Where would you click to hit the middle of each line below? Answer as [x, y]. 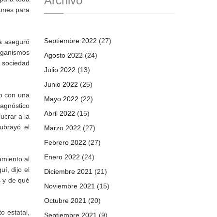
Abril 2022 [60, 113]
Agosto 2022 [63, 55]
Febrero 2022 [65, 142]
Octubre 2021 [65, 201]
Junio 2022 [61, 84]
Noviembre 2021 [70, 186]
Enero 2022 [62, 157]
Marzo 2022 [62, 128]
